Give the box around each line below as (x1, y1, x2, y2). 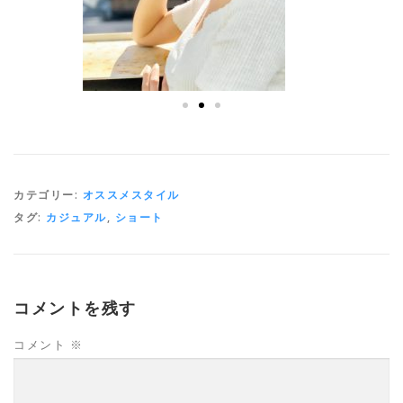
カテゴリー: (13, 187, 83, 202)
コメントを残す (13, 299, 137, 318)
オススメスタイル (82, 187, 180, 202)
